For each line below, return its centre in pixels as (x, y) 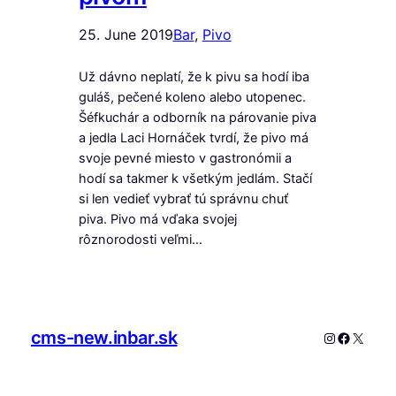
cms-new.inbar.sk (104, 338)
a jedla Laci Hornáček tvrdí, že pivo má (193, 137)
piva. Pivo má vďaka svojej (157, 219)
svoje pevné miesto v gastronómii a (185, 158)
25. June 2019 (126, 34)
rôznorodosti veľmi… (140, 239)
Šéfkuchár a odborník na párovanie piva (197, 117)
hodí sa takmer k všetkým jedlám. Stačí (195, 178)
